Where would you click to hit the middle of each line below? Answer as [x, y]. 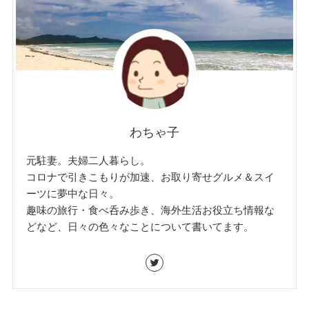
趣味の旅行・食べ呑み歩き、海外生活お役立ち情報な [151, 210]
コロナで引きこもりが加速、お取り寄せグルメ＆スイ [151, 177]
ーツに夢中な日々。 [73, 193]
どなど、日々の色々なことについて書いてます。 [140, 226]
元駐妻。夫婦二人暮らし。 [89, 160]
